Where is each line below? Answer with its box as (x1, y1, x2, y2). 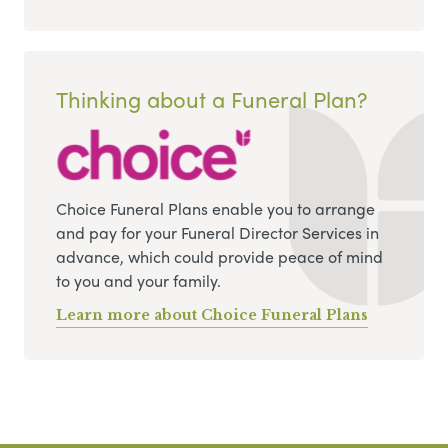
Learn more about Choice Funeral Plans (56, 305, 368, 324)
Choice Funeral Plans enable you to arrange (56, 196, 375, 220)
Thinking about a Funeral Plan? (56, 82, 367, 115)
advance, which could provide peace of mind (56, 244, 383, 268)
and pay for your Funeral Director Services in (56, 220, 379, 244)
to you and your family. (56, 268, 221, 292)
